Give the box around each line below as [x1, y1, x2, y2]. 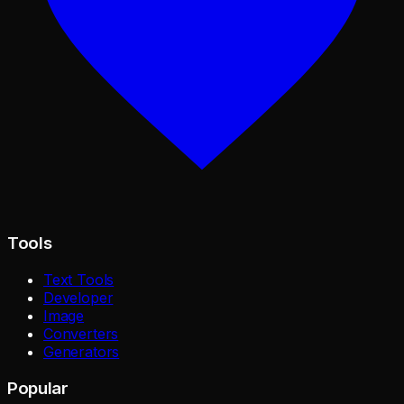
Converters [43, 325, 119, 344]
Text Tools [43, 271, 115, 289]
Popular [7, 377, 69, 399]
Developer [43, 289, 114, 308]
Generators [43, 343, 120, 362]
